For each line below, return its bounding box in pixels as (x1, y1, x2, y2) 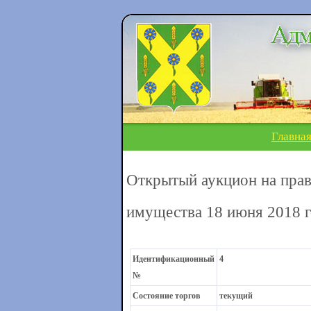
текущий (219, 291, 253, 301)
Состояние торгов (132, 291, 200, 301)
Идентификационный (132, 254, 215, 264)
